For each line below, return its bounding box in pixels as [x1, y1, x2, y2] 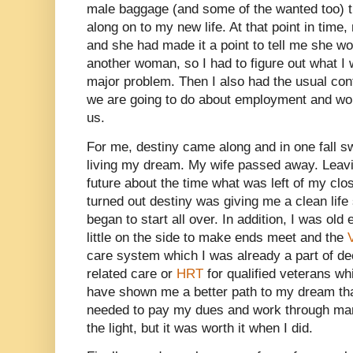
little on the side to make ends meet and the [87, 229, 347, 245]
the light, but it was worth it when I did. [87, 320, 313, 336]
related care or [87, 266, 176, 281]
